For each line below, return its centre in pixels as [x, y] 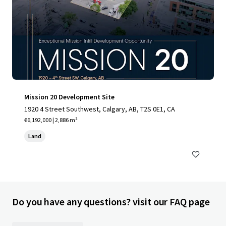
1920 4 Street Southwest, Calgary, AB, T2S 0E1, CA [100, 109]
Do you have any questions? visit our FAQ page [111, 202]
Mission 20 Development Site [69, 97]
